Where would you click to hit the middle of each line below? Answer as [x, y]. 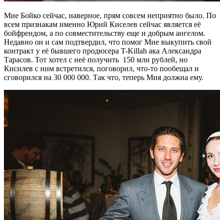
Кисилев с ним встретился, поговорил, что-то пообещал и [101, 69]
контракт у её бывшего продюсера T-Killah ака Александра [103, 51]
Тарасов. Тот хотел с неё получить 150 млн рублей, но [96, 60]
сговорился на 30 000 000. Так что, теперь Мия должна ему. [104, 78]
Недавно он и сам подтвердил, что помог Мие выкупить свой [108, 42]
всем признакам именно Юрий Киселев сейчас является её [102, 25]
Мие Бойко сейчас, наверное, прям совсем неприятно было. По [110, 16]
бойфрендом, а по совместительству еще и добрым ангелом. [105, 33]
